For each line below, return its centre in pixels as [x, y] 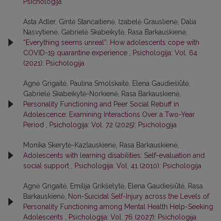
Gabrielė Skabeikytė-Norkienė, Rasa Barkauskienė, [102, 93]
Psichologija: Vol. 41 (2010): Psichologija [138, 166]
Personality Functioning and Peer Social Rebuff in [101, 104]
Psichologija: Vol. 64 [165, 53]
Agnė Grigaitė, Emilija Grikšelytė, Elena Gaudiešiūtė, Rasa [113, 186]
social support [47, 166]
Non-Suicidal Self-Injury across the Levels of [139, 196]
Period [35, 125]
